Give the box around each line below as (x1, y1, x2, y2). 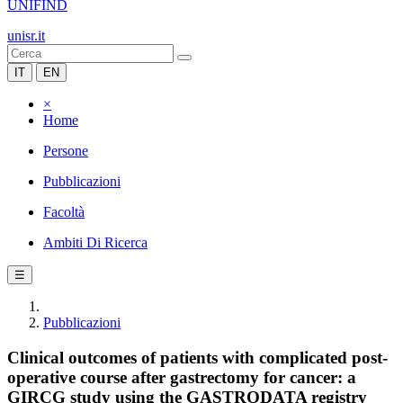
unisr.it (7, 28, 45, 43)
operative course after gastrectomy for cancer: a (7, 367, 356, 387)
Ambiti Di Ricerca (43, 235, 148, 250)
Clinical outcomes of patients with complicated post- (7, 347, 388, 367)
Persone (43, 143, 88, 158)
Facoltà (43, 204, 85, 219)
